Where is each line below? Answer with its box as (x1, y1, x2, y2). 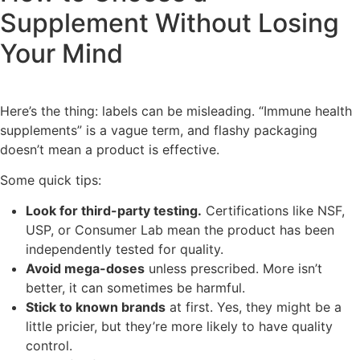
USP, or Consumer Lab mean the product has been (26, 222, 334, 239)
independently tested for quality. (26, 241, 223, 258)
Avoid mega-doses (26, 260, 145, 277)
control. (26, 337, 72, 354)
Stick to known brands (26, 299, 166, 316)
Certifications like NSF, (202, 202, 345, 219)
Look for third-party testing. (26, 202, 202, 219)
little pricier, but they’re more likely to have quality (26, 318, 333, 335)
